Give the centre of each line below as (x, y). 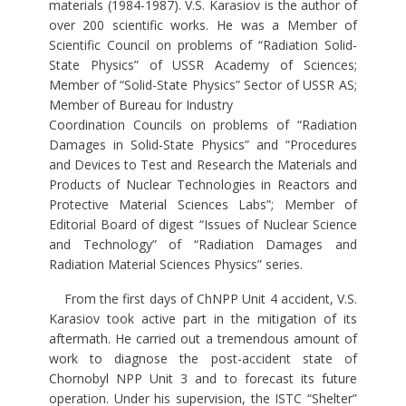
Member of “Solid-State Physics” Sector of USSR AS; (203, 85)
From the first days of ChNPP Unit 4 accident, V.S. (203, 299)
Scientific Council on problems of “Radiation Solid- (203, 45)
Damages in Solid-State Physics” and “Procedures (203, 145)
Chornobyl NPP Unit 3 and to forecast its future (203, 379)
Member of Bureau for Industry (140, 105)
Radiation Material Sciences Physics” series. (175, 265)
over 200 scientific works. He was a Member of (203, 25)
